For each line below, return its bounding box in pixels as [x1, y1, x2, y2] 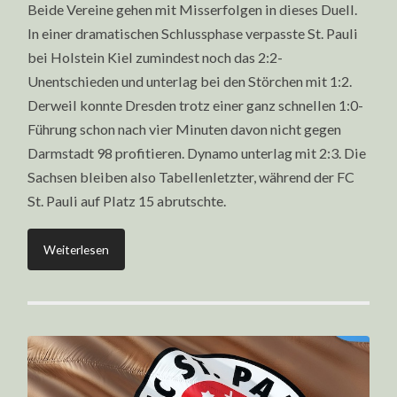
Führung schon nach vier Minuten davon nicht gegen [27, 121, 342, 138]
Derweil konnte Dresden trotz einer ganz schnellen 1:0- [27, 97, 364, 114]
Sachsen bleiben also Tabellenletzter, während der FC [27, 168, 355, 186]
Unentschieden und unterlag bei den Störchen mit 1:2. [27, 73, 353, 90]
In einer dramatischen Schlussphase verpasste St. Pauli [27, 25, 359, 43]
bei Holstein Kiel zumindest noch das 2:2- [27, 49, 284, 66]
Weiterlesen [43, 241, 110, 257]
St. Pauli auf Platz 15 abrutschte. [27, 192, 227, 210]
